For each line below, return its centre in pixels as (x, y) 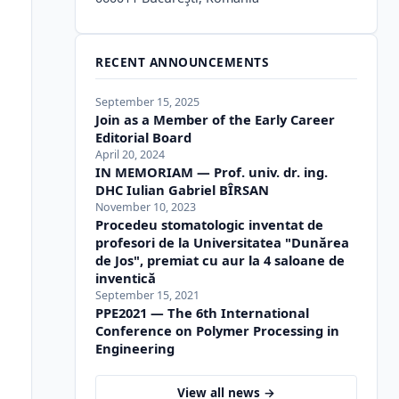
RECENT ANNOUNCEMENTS (182, 61)
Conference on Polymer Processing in (218, 330)
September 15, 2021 (148, 295)
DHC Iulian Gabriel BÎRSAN (183, 189)
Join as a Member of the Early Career (216, 119)
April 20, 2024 (130, 154)
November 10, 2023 (146, 207)
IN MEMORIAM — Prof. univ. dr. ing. (212, 171)
